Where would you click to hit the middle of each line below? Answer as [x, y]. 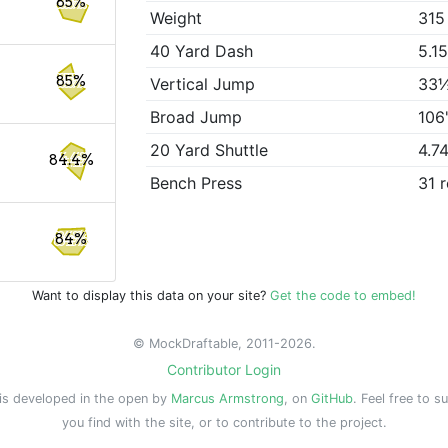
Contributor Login [224, 369]
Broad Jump [196, 117]
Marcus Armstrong [227, 398]
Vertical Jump [203, 84]
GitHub [332, 398]
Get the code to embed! [343, 295]
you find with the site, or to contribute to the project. [224, 422]
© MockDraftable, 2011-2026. [224, 343]
